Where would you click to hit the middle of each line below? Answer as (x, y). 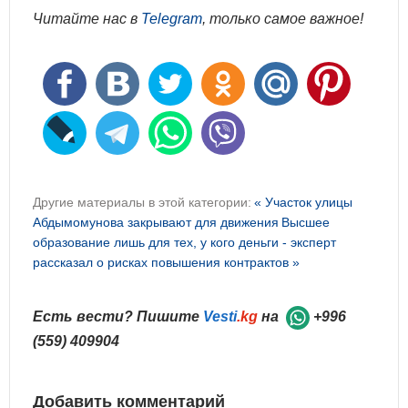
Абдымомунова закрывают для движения (156, 223)
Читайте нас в (87, 19)
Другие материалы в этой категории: (142, 203)
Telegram (172, 19)
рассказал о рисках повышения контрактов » (166, 263)
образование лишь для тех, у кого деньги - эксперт (184, 243)
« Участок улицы (303, 203)
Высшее (306, 223)
